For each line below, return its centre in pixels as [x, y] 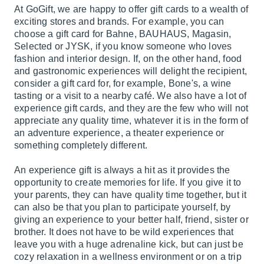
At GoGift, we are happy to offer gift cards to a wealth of [131, 9]
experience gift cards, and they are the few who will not [131, 108]
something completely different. [81, 145]
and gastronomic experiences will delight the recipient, [131, 71]
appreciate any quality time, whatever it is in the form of [131, 121]
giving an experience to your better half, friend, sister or [131, 220]
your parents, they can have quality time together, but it [131, 195]
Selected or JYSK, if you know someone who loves [123, 46]
